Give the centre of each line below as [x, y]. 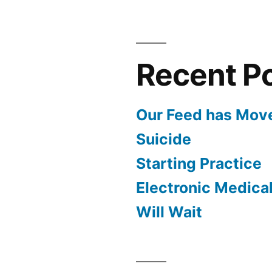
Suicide [164, 139]
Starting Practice [199, 164]
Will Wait [169, 212]
